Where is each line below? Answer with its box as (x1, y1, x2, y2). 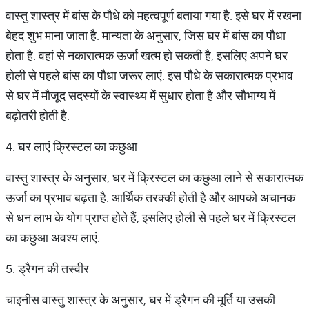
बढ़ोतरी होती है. (6, 108, 70, 123)
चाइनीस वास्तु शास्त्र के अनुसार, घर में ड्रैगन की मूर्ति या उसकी (6, 292, 275, 308)
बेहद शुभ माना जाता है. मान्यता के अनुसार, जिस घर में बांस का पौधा (6, 28, 286, 43)
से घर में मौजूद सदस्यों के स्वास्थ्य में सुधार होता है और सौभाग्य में (6, 88, 275, 103)
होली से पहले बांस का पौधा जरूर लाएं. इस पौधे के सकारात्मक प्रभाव (6, 68, 293, 83)
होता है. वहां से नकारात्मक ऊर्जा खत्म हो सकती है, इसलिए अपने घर (6, 48, 288, 63)
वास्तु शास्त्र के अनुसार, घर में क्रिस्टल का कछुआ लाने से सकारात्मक (6, 170, 303, 186)
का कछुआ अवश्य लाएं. (6, 230, 100, 246)
